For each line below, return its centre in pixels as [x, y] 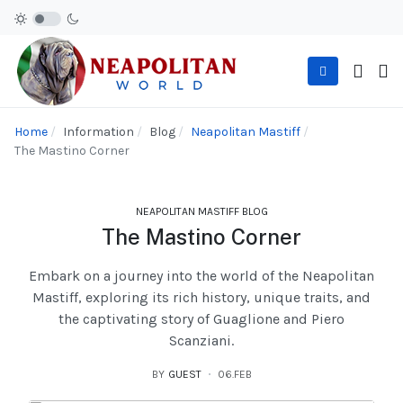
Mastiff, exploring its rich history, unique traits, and [201, 298]
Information [99, 132]
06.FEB [234, 375]
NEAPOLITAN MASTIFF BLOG [201, 212]
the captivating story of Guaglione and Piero [201, 319]
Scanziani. [201, 341]
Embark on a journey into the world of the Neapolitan [201, 276]
